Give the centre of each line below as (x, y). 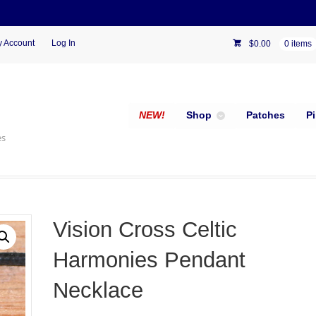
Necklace (98, 290)
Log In (63, 43)
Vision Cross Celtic (145, 229)
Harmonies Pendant (149, 260)
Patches (265, 115)
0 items (298, 44)
